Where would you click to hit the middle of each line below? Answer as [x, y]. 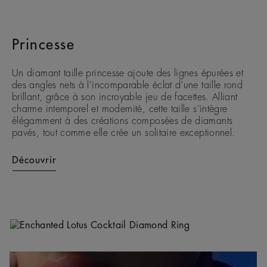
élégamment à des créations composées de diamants [122, 121]
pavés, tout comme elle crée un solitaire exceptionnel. [124, 133]
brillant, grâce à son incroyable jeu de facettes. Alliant [125, 97]
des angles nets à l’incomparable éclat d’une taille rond [128, 86]
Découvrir [34, 161]
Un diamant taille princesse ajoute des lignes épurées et [128, 74]
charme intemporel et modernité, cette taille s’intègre [120, 109]
